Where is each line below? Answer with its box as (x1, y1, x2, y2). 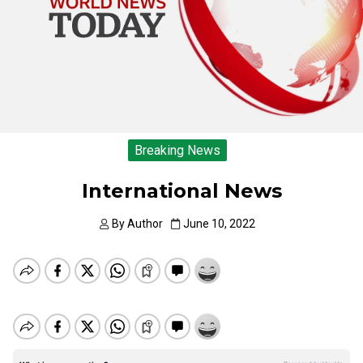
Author (127, 217, 163, 231)
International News (81, 179, 282, 203)
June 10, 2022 (183, 217, 255, 231)
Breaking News (135, 143, 220, 159)
